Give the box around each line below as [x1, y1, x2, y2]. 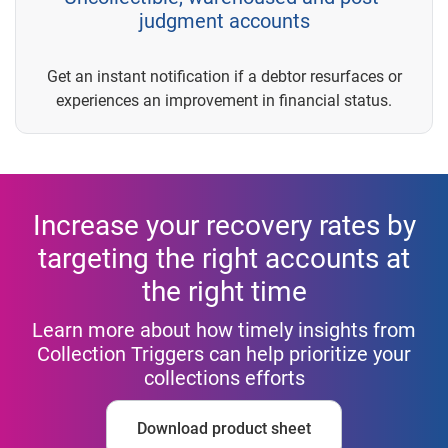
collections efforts [143, 366, 305, 391]
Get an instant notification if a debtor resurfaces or [46, 67, 402, 87]
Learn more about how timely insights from [32, 318, 416, 343]
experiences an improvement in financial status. [56, 91, 392, 111]
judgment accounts [138, 9, 310, 34]
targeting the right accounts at [38, 242, 410, 276]
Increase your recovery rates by [32, 209, 416, 243]
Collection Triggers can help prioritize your [37, 342, 411, 367]
